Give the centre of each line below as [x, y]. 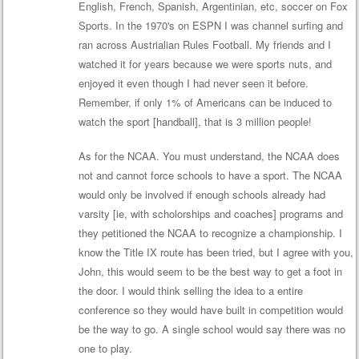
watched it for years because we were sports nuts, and [205, 63]
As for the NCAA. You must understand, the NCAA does [209, 156]
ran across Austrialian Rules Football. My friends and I [204, 44]
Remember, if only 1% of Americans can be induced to [205, 102]
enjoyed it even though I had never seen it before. [193, 83]
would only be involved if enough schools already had [202, 195]
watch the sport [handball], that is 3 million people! [195, 121]
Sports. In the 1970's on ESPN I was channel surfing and [210, 25]
